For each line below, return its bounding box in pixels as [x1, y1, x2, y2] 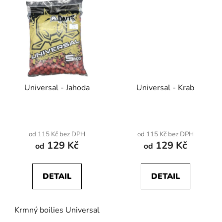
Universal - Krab [136, 82, 194, 93]
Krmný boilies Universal [14, 204, 100, 216]
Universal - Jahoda [24, 82, 90, 93]
